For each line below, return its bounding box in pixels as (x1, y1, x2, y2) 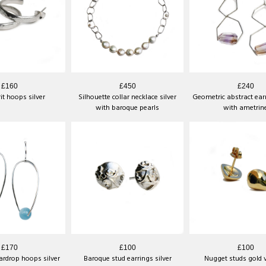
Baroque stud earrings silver (83, 252, 172, 265)
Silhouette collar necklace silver (78, 91, 176, 103)
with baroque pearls (96, 102, 159, 114)
